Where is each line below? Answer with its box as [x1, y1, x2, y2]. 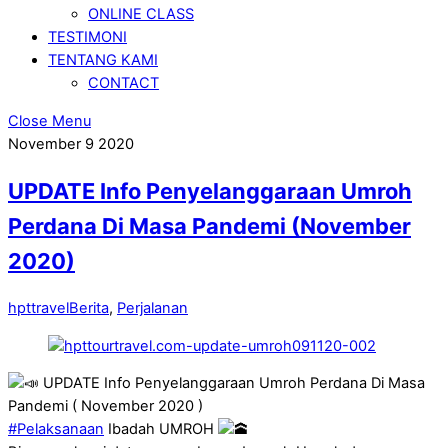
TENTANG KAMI [48, 51, 158, 70]
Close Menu [8, 111, 91, 130]
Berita [69, 299, 109, 318]
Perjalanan [117, 299, 188, 318]
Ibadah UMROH [104, 420, 218, 439]
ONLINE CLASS [88, 5, 194, 24]
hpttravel [8, 299, 69, 318]
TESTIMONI [48, 28, 127, 47]
